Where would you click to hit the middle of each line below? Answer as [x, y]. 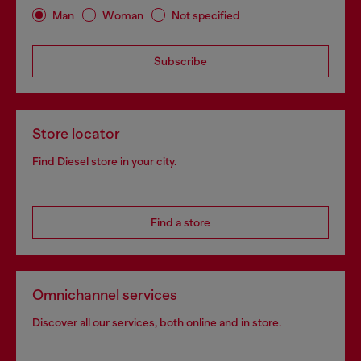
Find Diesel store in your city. [104, 162]
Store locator [76, 134]
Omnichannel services [105, 295]
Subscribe [180, 62]
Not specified [206, 15]
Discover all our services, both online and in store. [157, 323]
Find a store [180, 223]
